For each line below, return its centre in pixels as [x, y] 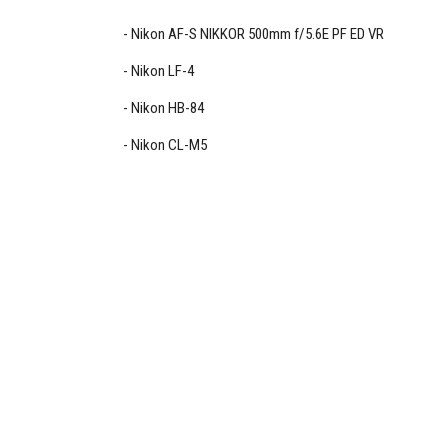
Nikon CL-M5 [169, 145]
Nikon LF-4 [163, 71]
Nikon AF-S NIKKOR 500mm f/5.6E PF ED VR [258, 34]
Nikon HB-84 [168, 108]
